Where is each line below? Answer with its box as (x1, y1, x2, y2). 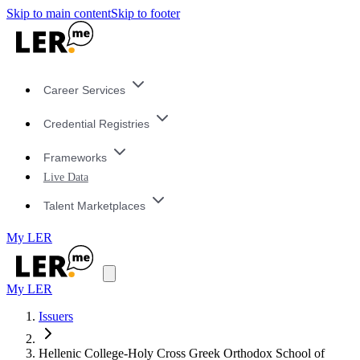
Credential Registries (43, 117, 149, 131)
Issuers (39, 309, 73, 324)
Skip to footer (111, 6, 180, 20)
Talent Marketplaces (43, 198, 145, 212)
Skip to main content (6, 6, 111, 20)
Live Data (43, 170, 88, 184)
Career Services (43, 84, 125, 97)
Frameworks (43, 150, 107, 164)
